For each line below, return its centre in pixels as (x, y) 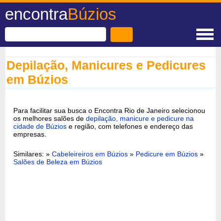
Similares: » (33, 154)
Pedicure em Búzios (167, 154)
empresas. (30, 134)
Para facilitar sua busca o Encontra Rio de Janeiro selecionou (110, 110)
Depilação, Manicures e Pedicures (106, 65)
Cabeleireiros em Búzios (90, 154)
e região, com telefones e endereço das (130, 126)
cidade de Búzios (40, 126)
